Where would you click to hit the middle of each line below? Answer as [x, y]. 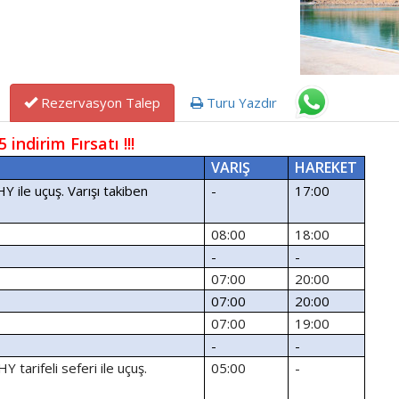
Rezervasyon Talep [99, 102]
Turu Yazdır [240, 102]
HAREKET [326, 167]
